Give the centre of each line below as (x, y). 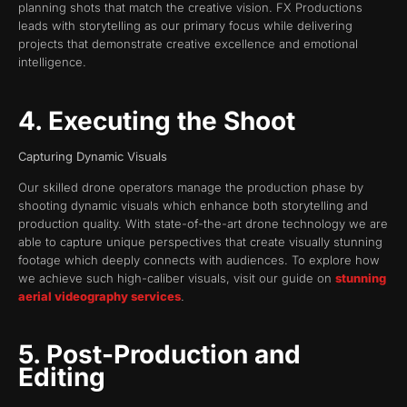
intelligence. (52, 62)
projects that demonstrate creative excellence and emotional (188, 44)
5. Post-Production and (159, 355)
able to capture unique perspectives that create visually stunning (200, 242)
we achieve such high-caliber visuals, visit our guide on (177, 278)
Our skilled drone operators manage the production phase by (191, 188)
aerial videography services (99, 297)
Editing (62, 377)
